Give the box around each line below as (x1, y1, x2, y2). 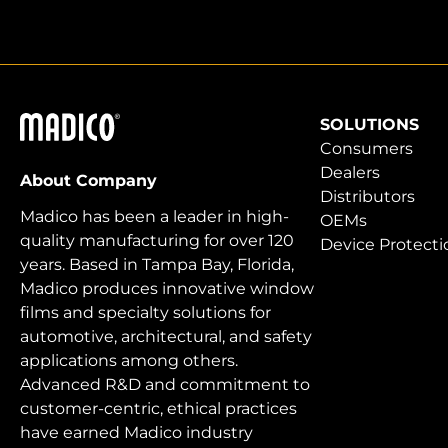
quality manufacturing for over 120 (20, 231, 294, 251)
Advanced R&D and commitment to (20, 375, 310, 395)
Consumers (320, 139, 413, 159)
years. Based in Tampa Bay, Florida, (20, 255, 294, 275)
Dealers (320, 163, 380, 183)
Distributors (320, 187, 415, 207)
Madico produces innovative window (20, 279, 314, 299)
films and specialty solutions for (20, 303, 271, 323)
